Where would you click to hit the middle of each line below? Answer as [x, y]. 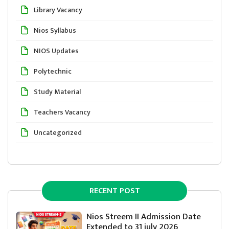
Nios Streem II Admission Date [144, 216]
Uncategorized [58, 132]
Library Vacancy [58, 10]
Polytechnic [53, 71]
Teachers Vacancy [62, 112]
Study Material [57, 91]
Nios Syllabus [55, 30]
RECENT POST [114, 191]
